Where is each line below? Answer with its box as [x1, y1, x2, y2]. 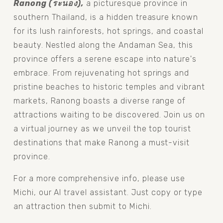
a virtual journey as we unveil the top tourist [13, 123, 192, 133]
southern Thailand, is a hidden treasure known [13, 12, 199, 22]
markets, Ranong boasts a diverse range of [13, 96, 186, 106]
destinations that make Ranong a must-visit [13, 137, 190, 147]
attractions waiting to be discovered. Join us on [13, 110, 205, 119]
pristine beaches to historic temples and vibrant [13, 82, 205, 92]
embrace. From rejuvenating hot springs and [13, 68, 190, 78]
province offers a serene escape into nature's [13, 54, 197, 64]
